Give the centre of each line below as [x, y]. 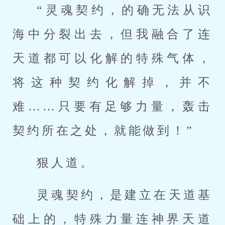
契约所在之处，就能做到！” [103, 131]
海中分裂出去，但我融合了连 [113, 34]
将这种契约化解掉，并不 [113, 82]
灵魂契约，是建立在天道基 [125, 195]
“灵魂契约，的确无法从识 [125, 10]
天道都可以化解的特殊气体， [113, 58]
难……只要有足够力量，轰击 [113, 106]
